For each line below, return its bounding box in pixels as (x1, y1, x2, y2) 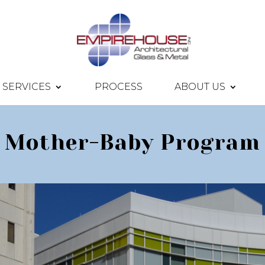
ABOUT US (174, 81, 225, 92)
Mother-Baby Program (5, 130, 260, 155)
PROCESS (95, 81, 143, 92)
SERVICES (2, 81, 51, 92)
